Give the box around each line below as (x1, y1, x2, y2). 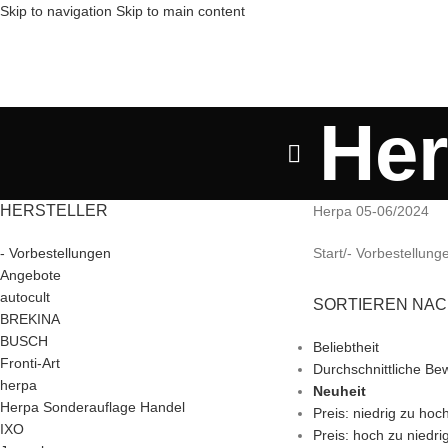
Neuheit (312, 383, 366, 399)
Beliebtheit (312, 339, 379, 355)
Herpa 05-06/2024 (312, 203, 429, 219)
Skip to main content (116, 3, 245, 19)
